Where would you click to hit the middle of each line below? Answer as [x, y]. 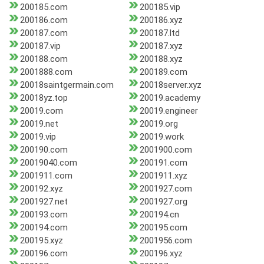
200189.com [163, 72]
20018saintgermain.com [67, 85]
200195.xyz [42, 241]
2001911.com [46, 176]
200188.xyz [161, 59]
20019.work [161, 137]
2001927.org [163, 202]
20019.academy [170, 98]
